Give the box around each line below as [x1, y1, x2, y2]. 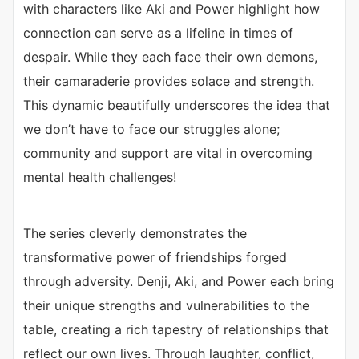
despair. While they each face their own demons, [23, 49, 317, 66]
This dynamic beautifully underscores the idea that [23, 97, 330, 114]
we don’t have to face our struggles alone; [23, 121, 280, 138]
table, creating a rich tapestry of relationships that [23, 321, 329, 338]
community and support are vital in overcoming [23, 145, 313, 162]
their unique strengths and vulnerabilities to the [23, 297, 309, 314]
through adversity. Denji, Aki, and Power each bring [23, 273, 334, 290]
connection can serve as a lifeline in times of [23, 25, 293, 42]
